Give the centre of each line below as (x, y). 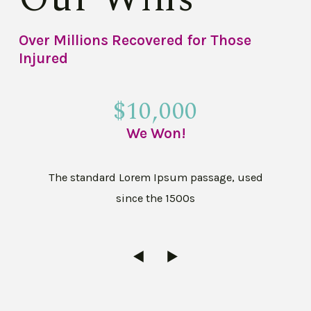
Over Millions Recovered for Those (135, 40)
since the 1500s (155, 199)
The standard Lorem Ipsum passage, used (155, 178)
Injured (44, 58)
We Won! (155, 133)
